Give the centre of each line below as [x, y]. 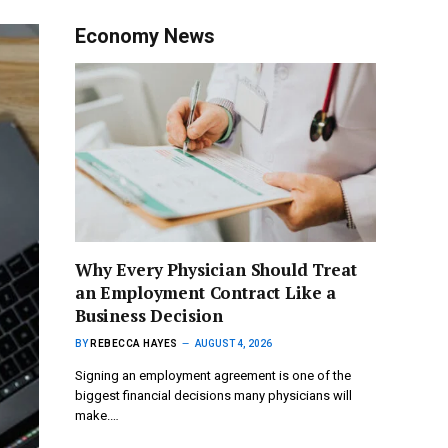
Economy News [145, 36]
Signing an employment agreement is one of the [213, 376]
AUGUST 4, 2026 [233, 344]
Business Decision [149, 316]
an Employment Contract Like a [206, 293]
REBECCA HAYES [134, 344]
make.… [97, 416]
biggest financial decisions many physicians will [213, 396]
